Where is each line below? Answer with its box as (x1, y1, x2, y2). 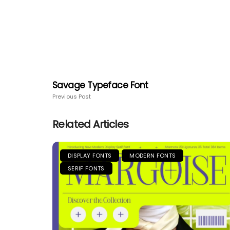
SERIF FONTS (68, 164, 105, 173)
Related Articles (52, 117, 129, 132)
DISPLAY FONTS (68, 151, 112, 160)
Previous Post (52, 92, 91, 101)
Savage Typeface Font (52, 79, 148, 92)
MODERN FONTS (129, 151, 176, 160)
